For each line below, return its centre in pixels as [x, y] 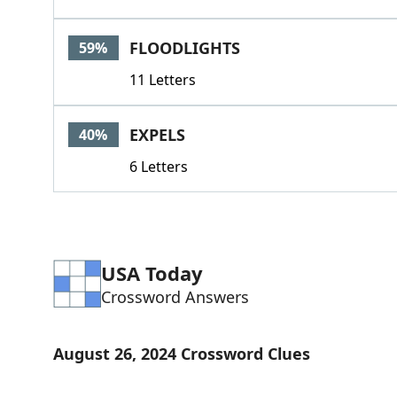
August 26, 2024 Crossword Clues [181, 354]
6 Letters [158, 167]
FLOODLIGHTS [184, 48]
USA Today [152, 273]
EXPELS [157, 135]
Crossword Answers [175, 297]
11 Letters [162, 80]
